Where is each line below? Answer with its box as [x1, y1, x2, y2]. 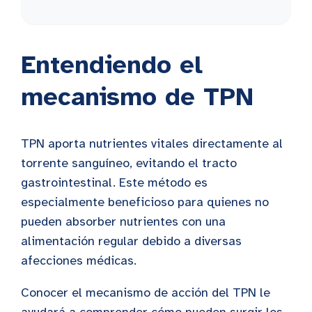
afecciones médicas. [21, 252, 136, 268]
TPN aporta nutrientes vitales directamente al [21, 135, 283, 151]
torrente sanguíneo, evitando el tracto [21, 155, 237, 171]
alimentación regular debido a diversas [21, 233, 242, 249]
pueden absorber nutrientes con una [21, 213, 226, 229]
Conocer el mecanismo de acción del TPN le [21, 284, 270, 300]
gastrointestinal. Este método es [21, 174, 208, 190]
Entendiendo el [21, 49, 203, 80]
